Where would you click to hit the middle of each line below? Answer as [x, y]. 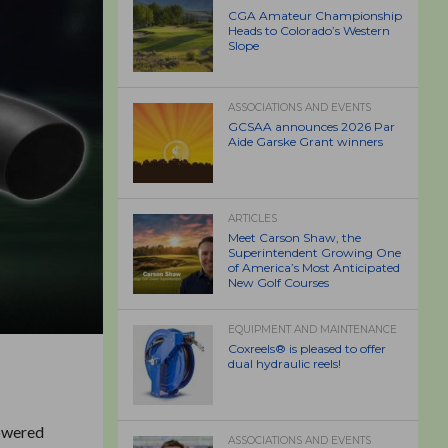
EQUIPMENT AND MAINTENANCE [312, 329]
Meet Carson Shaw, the [294, 237]
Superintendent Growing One [314, 252]
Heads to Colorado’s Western [309, 30]
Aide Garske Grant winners [305, 141]
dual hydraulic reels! [284, 363]
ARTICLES [252, 218]
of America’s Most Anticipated [314, 267]
